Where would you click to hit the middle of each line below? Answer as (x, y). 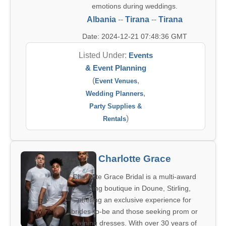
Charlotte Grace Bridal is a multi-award (134, 177)
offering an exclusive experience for (134, 200)
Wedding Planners (115, 94)
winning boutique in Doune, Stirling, (134, 188)
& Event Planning (116, 68)
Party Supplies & (116, 106)
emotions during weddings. (134, 6)
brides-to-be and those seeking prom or (134, 211)
